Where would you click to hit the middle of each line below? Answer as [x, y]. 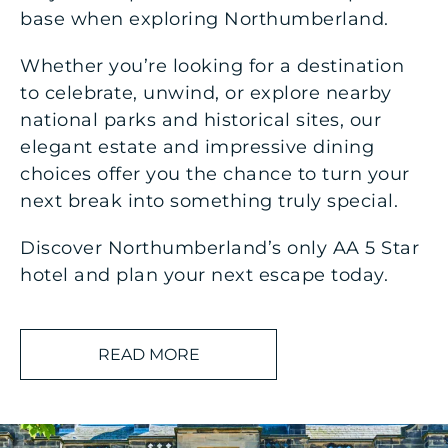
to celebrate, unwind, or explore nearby [206, 93]
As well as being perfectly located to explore [219, 340]
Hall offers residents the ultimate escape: [204, 388]
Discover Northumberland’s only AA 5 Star [219, 248]
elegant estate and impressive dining [197, 147]
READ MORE [148, 354]
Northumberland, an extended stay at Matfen [222, 364]
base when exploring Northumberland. [204, 19]
